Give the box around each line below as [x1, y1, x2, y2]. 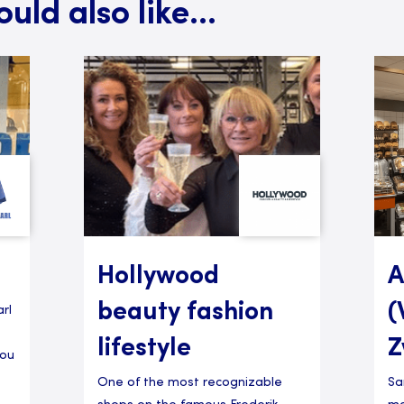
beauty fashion [96, 301, 273, 326]
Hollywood [96, 265, 219, 289]
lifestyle [96, 337, 191, 362]
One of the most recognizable [96, 377, 282, 390]
